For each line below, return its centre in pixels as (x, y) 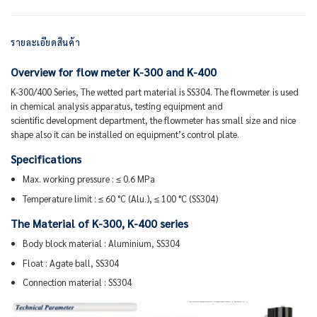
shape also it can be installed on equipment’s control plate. (125, 134)
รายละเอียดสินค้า (46, 42)
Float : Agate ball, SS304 (70, 263)
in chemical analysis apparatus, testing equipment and (117, 105)
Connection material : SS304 (77, 282)
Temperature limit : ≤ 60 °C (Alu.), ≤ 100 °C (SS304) (120, 198)
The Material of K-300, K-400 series (99, 224)
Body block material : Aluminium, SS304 (101, 243)
